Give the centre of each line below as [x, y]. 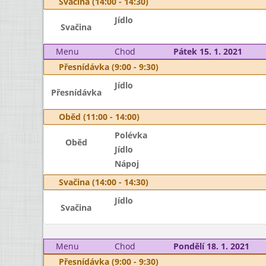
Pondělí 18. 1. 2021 [211, 246]
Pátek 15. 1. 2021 [208, 51]
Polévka [131, 135]
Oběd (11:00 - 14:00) [99, 117]
